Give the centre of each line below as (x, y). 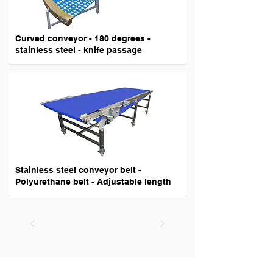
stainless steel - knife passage (79, 50)
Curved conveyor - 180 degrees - (83, 38)
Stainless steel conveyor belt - (78, 170)
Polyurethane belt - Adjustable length (93, 182)
